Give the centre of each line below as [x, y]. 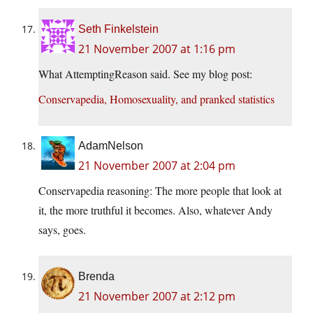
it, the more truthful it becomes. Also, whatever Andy [155, 210]
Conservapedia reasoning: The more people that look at [160, 191]
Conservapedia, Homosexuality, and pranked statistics [156, 99]
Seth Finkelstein [118, 29]
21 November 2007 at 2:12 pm [157, 297]
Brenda [96, 277]
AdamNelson [111, 146]
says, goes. [62, 230]
